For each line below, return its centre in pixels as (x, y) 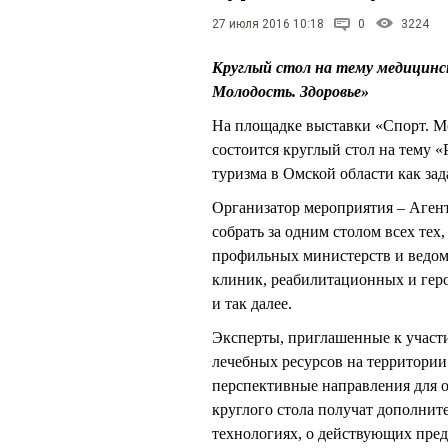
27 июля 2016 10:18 (268, 24)
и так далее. (252, 304)
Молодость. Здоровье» (290, 91)
